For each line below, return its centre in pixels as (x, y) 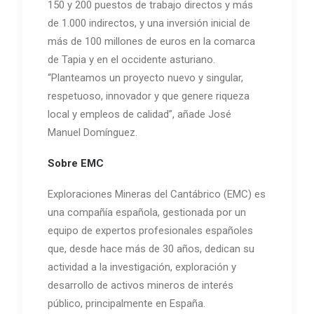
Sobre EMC (76, 163)
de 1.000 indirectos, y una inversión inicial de (149, 23)
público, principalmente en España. (127, 303)
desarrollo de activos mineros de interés (141, 285)
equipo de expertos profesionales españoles (150, 230)
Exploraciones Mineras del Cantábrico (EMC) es (157, 194)
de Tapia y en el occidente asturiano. (131, 59)
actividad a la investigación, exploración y (142, 267)
